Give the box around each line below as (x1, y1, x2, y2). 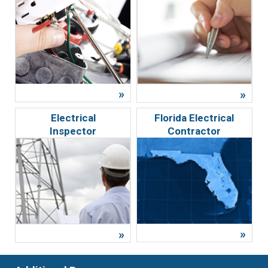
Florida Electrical (154, 111, 234, 124)
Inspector (50, 124, 97, 137)
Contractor (167, 124, 221, 137)
